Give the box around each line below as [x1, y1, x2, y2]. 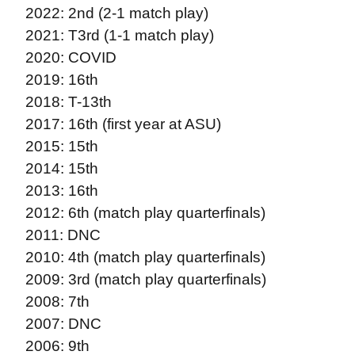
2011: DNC [25, 227, 101, 243]
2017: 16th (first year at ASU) [25, 116, 221, 132]
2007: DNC [25, 315, 101, 332]
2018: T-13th [25, 94, 112, 110]
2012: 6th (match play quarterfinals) [25, 204, 265, 221]
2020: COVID [25, 49, 116, 66]
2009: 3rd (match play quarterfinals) [25, 271, 266, 288]
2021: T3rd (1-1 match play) [25, 27, 214, 44]
